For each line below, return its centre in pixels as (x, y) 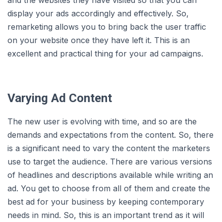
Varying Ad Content (60, 98)
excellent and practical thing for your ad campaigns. (105, 54)
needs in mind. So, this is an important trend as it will (106, 215)
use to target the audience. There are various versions (110, 162)
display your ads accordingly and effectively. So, (98, 14)
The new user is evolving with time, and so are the (102, 122)
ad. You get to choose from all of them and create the (109, 189)
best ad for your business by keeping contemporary (106, 202)
